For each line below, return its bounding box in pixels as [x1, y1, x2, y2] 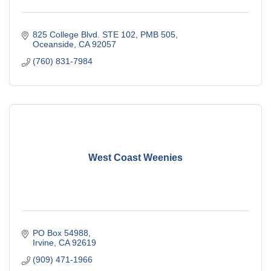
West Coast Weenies [88, 152, 183, 163]
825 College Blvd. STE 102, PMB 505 [32, 30, 175, 40]
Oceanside [32, 39, 74, 50]
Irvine [32, 238, 54, 248]
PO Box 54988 [32, 228, 88, 238]
